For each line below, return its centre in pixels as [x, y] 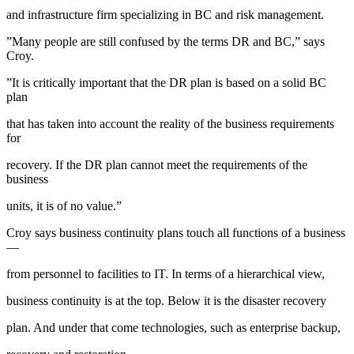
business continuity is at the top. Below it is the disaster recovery [166, 300]
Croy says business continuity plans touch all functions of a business [176, 232]
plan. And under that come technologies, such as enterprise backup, [173, 327]
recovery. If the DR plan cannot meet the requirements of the [157, 164]
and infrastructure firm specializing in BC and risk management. [165, 14]
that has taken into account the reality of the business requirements [170, 123]
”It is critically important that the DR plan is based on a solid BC [166, 82]
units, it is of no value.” [64, 205]
